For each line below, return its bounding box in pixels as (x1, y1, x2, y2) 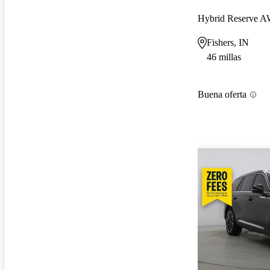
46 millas (207, 51, 241, 62)
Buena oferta (198, 89, 246, 100)
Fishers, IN (207, 37, 249, 48)
